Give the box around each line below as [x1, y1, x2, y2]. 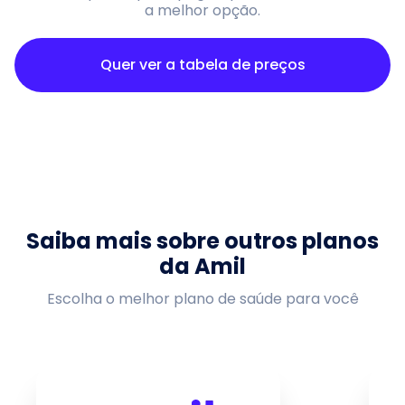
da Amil [159, 251, 246, 281]
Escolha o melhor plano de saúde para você [46, 288, 359, 309]
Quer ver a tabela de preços [99, 54, 306, 75]
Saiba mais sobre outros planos [26, 226, 379, 256]
